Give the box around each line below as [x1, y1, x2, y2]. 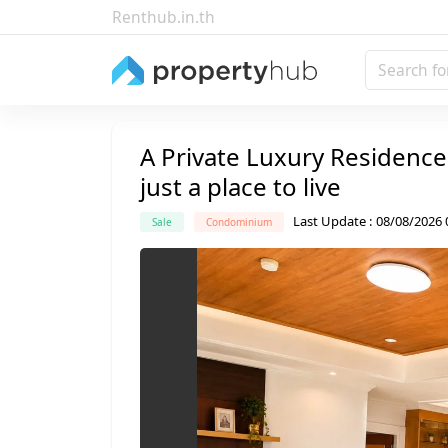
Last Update [293, 212, 367, 231]
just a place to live [140, 170, 341, 204]
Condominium [205, 214, 272, 229]
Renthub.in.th [112, 5, 215, 28]
